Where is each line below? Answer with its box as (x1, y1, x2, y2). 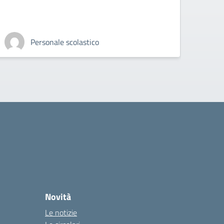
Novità (45, 190, 71, 203)
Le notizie (45, 206, 77, 218)
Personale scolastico (30, 36, 99, 48)
